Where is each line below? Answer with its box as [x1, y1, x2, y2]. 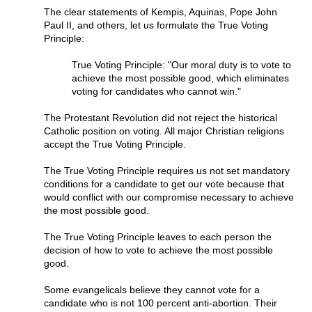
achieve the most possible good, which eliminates [72, 72, 289, 84]
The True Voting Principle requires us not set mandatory [44, 165, 290, 177]
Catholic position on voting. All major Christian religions [44, 125, 284, 137]
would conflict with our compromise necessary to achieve [44, 192, 294, 203]
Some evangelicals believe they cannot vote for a [44, 284, 260, 296]
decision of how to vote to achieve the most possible [44, 244, 273, 256]
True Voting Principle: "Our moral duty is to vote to [72, 59, 291, 71]
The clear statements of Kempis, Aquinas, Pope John [44, 6, 277, 18]
